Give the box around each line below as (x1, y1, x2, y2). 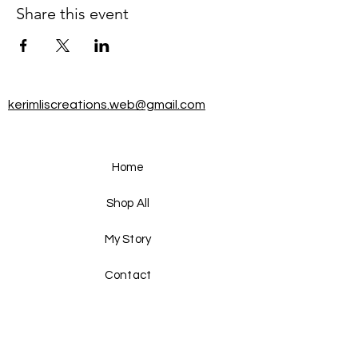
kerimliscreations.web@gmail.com (8, 98, 205, 111)
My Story (104, 233, 152, 245)
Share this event (16, 4, 129, 23)
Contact (104, 269, 152, 281)
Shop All (105, 197, 150, 209)
